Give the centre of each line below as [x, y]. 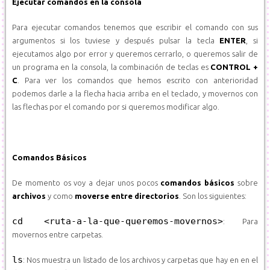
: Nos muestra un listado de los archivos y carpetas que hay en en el [140, 260]
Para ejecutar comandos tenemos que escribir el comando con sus [135, 27]
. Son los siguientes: [213, 196]
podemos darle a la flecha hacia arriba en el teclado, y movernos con [135, 93]
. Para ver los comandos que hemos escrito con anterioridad [138, 80]
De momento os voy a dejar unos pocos [86, 183]
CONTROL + [234, 67]
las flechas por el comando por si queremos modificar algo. [116, 107]
